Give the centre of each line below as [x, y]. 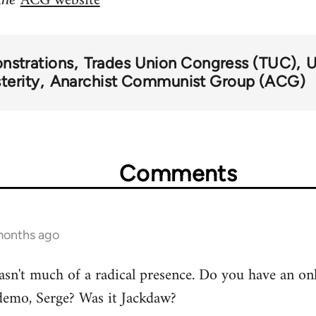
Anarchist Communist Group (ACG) [178, 82]
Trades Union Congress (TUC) [190, 63]
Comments [178, 174]
